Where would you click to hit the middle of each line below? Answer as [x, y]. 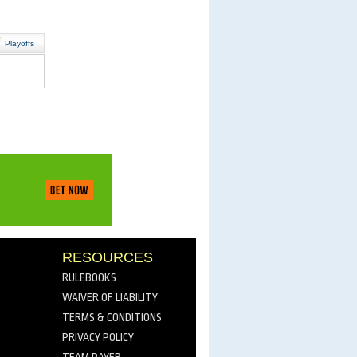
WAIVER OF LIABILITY [110, 297]
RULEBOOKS [89, 277]
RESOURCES [108, 257]
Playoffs [19, 43]
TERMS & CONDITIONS [112, 317]
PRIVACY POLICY [98, 337]
